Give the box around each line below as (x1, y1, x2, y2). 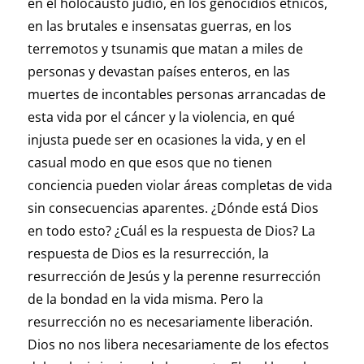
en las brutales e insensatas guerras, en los (27, 17, 292, 36)
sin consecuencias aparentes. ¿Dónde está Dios (27, 199, 318, 218)
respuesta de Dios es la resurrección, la (27, 245, 269, 263)
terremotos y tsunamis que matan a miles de (27, 40, 303, 58)
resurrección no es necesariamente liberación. (27, 313, 313, 331)
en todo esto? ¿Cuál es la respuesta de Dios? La (27, 222, 315, 240)
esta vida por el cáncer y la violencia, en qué (27, 108, 295, 127)
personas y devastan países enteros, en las (27, 63, 290, 81)
